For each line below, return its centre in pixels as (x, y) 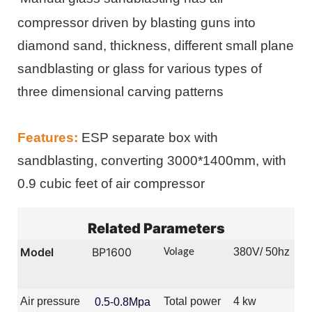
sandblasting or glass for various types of (140, 69)
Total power (192, 302)
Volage (179, 252)
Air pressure (50, 302)
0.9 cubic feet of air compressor (113, 184)
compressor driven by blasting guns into (136, 23)
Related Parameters (156, 228)
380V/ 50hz (262, 252)
